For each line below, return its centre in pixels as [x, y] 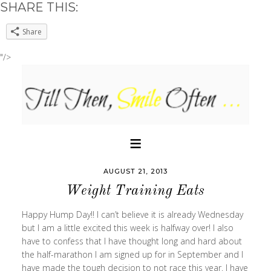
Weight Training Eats [135, 191]
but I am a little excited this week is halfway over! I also [127, 228]
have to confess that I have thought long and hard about [132, 241]
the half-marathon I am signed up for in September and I [132, 254]
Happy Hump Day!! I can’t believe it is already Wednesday [132, 214]
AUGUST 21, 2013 [135, 171]
